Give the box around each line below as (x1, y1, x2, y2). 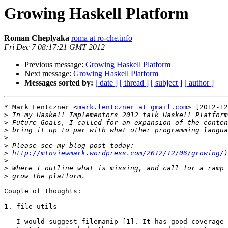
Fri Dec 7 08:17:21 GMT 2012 (4, 43, 105, 52)
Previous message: (24, 60, 85, 69)
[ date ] (95, 78, 118, 88)
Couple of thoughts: (4, 187, 81, 195)
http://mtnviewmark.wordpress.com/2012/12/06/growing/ (12, 149, 224, 157)
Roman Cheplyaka (4, 34, 69, 43)
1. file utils (4, 203, 57, 211)
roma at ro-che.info (71, 34, 132, 43)
